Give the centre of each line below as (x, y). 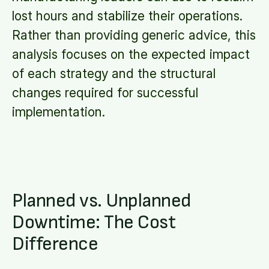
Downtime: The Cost (94, 222)
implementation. (59, 112)
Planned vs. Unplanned (101, 201)
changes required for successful (105, 93)
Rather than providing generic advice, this (134, 35)
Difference (55, 244)
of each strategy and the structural (114, 74)
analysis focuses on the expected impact (131, 54)
